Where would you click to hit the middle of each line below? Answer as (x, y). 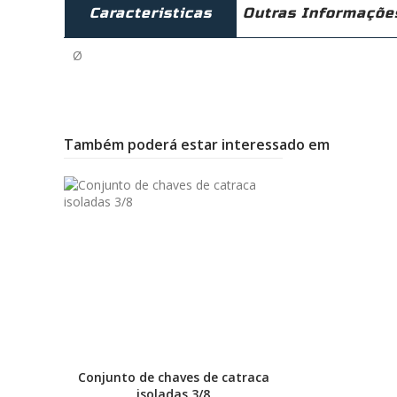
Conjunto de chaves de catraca (173, 378)
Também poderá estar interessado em (197, 145)
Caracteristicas (151, 13)
